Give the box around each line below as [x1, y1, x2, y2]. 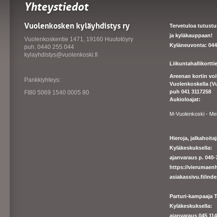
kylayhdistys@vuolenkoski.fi [24, 51, 98, 58]
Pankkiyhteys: [24, 77, 61, 83]
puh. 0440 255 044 [24, 44, 74, 50]
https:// [170, 164, 188, 170]
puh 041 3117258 [170, 89, 213, 94]
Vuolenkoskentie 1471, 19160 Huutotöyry [24, 36, 133, 43]
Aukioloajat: [170, 96, 202, 102]
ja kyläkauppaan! [170, 32, 213, 38]
